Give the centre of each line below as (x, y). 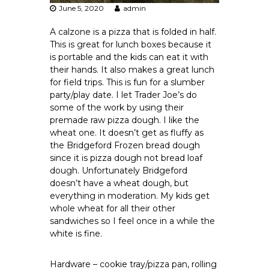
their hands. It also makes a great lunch (132, 69)
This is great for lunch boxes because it (131, 44)
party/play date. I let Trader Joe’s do (124, 95)
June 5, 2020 (82, 8)
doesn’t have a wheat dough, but (119, 183)
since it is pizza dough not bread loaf (126, 158)
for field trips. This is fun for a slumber (128, 82)
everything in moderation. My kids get (130, 195)
